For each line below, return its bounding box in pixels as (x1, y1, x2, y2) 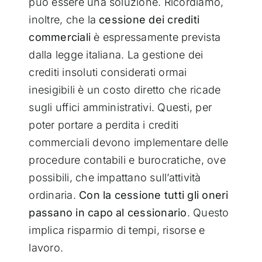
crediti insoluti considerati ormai (29, 66, 187, 79)
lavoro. (29, 242, 64, 254)
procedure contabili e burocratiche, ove (29, 154, 226, 167)
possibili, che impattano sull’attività (29, 171, 201, 184)
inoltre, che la (29, 13, 99, 26)
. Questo (187, 206, 229, 219)
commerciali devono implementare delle (29, 136, 229, 149)
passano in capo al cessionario (29, 206, 187, 219)
